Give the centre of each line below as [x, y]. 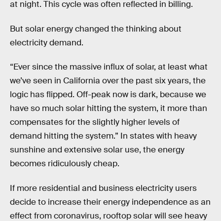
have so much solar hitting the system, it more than [109, 109]
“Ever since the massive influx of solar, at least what [109, 67]
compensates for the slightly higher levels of [95, 122]
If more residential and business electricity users [103, 188]
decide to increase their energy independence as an [110, 202]
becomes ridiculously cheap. [65, 164]
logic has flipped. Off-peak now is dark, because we [108, 95]
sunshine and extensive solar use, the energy [97, 150]
